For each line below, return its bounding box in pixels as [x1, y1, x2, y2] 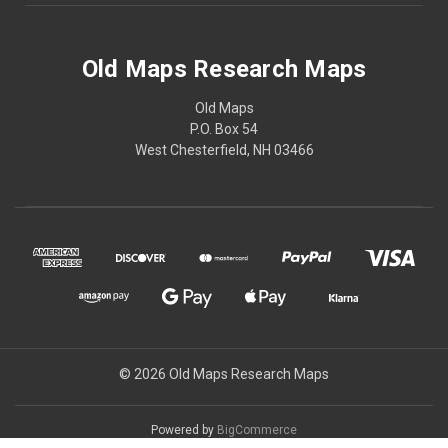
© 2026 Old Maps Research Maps [119, 365, 329, 382]
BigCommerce [217, 422, 297, 437]
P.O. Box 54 [190, 120, 258, 137]
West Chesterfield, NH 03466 [134, 141, 314, 158]
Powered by [151, 422, 217, 437]
